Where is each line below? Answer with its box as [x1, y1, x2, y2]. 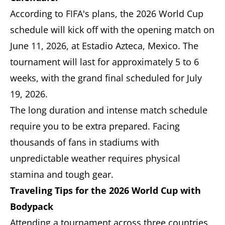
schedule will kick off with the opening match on [10, 23, 214, 36]
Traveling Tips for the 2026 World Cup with [10, 184, 201, 196]
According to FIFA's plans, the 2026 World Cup [10, 7, 203, 20]
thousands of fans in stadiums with [10, 136, 159, 148]
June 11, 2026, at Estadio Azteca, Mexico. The [10, 39, 198, 52]
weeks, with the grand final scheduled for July [10, 71, 202, 84]
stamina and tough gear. [10, 168, 114, 180]
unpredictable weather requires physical [10, 152, 180, 164]
